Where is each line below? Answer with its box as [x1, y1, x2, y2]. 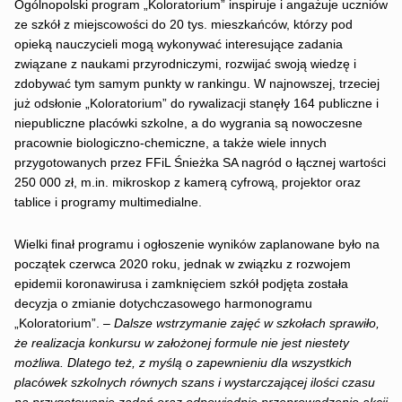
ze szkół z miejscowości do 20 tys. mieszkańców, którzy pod [13, 17, 353, 31]
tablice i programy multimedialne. [13, 195, 202, 209]
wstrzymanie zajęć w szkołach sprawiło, [155, 317, 380, 331]
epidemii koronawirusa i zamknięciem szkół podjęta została [13, 277, 348, 292]
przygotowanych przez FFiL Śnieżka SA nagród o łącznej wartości [13, 155, 386, 170]
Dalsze [109, 317, 156, 331]
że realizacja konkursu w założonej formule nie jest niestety [13, 336, 349, 351]
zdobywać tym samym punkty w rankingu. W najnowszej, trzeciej [13, 76, 380, 91]
